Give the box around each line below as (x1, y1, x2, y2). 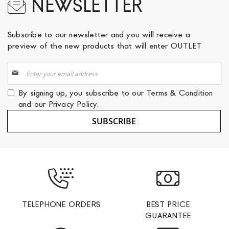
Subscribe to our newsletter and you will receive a (8, 29, 191, 40)
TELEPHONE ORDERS (21, 199, 101, 210)
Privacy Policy (48, 99, 97, 109)
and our (18, 99, 49, 109)
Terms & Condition (146, 87, 213, 98)
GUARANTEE (145, 210, 191, 221)
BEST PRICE (146, 199, 190, 210)
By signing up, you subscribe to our (18, 87, 147, 98)
